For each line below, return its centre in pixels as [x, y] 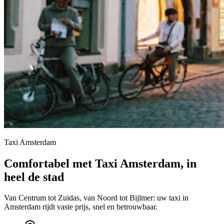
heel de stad [34, 177]
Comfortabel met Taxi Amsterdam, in [100, 163]
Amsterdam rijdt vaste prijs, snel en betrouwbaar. [81, 207]
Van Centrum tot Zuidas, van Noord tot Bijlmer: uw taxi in [96, 198]
